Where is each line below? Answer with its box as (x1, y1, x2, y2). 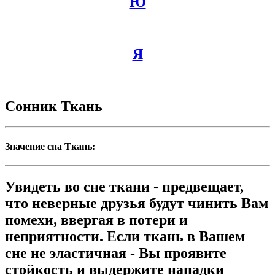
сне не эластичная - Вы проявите (5, 244, 227, 261)
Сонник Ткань (5, 98, 103, 114)
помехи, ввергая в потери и (5, 211, 188, 228)
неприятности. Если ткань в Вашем (5, 228, 245, 244)
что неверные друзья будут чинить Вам (5, 195, 268, 211)
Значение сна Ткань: (5, 141, 95, 152)
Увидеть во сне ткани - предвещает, (5, 178, 244, 195)
